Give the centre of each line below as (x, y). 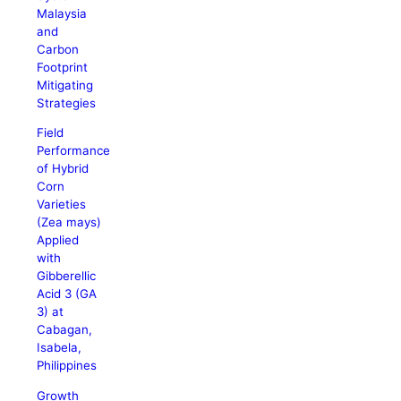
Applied (58, 240)
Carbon (58, 49)
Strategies (67, 102)
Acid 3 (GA (67, 294)
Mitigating (65, 85)
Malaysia (62, 13)
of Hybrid (63, 169)
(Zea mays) (69, 222)
